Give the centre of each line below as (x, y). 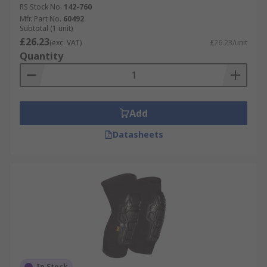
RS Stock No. (41, 7)
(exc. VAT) (66, 43)
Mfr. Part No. (41, 19)
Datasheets (138, 134)
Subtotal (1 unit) (46, 28)
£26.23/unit (229, 43)
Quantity (41, 56)
